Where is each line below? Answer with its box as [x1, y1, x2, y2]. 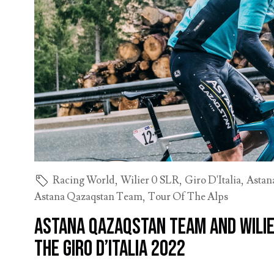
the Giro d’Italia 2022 [34, 236, 186, 262]
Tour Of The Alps [148, 190, 229, 204]
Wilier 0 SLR [120, 174, 180, 187]
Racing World [53, 174, 116, 187]
